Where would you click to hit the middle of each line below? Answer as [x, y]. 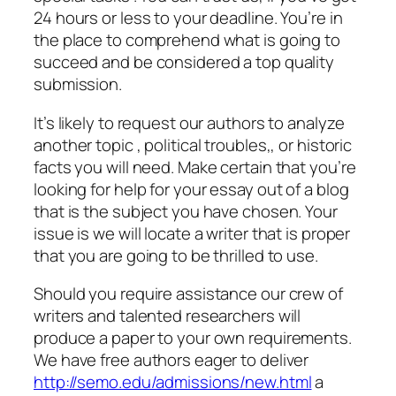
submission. [78, 84]
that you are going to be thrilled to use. [176, 255]
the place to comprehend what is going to [187, 40]
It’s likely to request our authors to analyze [189, 122]
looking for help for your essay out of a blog [191, 189]
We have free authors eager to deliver [171, 360]
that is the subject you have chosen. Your [186, 211]
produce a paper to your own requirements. [193, 338]
